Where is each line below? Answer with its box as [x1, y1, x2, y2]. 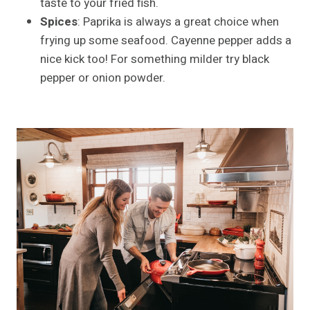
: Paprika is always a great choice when [77, 12, 279, 30]
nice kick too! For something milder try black [40, 50, 269, 68]
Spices [40, 12, 77, 30]
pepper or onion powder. [40, 69, 165, 86]
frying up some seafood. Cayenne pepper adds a [40, 31, 291, 49]
